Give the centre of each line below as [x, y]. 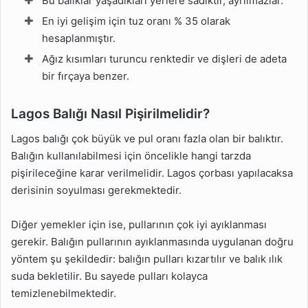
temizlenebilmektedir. [64, 293]
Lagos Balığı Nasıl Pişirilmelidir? [110, 114]
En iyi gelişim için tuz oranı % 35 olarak [136, 21]
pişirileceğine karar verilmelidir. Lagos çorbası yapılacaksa [152, 173]
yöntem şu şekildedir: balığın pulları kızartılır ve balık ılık [147, 258]
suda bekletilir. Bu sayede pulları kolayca [109, 276]
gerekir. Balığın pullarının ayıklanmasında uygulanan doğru [152, 241]
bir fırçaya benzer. [86, 76]
